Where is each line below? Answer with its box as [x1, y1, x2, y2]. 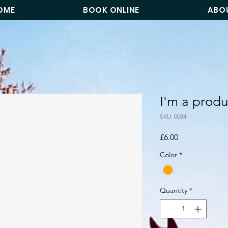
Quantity [160, 185, 187, 195]
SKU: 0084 [160, 112, 186, 120]
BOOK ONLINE [82, 5, 140, 15]
